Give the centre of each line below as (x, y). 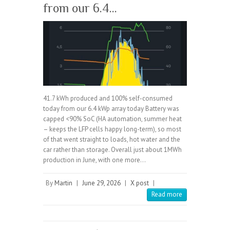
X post (140, 183)
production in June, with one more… (94, 160)
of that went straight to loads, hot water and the (112, 139)
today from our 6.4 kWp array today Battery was (111, 108)
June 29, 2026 (101, 183)
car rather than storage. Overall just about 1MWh (112, 149)
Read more (167, 194)
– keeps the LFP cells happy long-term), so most (112, 129)
